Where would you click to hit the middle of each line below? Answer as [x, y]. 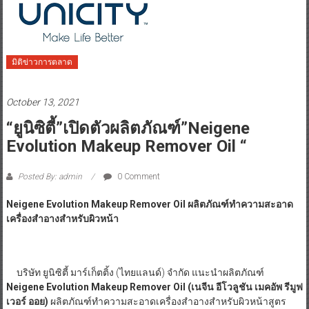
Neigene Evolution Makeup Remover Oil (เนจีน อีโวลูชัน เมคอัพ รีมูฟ [154, 287]
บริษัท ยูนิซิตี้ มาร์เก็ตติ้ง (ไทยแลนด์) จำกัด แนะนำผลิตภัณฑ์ [135, 273]
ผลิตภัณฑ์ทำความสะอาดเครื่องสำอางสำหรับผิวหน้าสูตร [167, 302]
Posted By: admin [50, 177]
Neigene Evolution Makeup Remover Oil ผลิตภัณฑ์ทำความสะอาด [149, 205]
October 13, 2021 [42, 102]
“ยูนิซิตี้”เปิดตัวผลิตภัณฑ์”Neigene [128, 129]
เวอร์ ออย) [27, 302]
